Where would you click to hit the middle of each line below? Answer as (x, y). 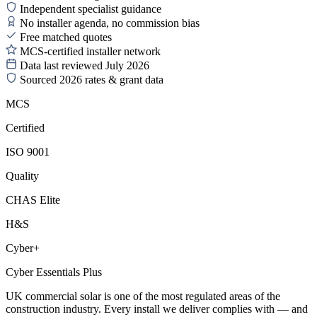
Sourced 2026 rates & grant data (92, 79)
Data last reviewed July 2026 (85, 65)
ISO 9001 (28, 151)
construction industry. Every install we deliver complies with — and (157, 309)
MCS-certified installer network (90, 51)
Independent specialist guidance (91, 8)
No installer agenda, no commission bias (110, 23)
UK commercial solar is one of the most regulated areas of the (143, 296)
